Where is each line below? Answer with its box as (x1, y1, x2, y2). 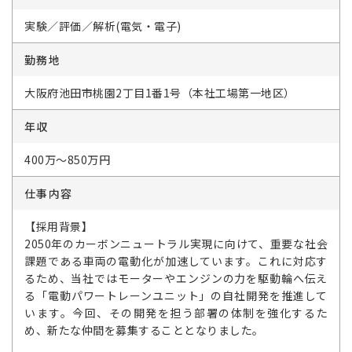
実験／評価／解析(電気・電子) (24, 18, 181, 34)
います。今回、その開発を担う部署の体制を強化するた (24, 305, 328, 321)
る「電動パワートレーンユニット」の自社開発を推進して (24, 288, 328, 303)
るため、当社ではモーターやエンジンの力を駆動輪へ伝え (24, 270, 328, 286)
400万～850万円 (24, 152, 110, 167)
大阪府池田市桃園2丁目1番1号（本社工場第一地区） (24, 85, 295, 101)
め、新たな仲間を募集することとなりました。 (24, 322, 264, 338)
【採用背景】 (24, 218, 93, 234)
